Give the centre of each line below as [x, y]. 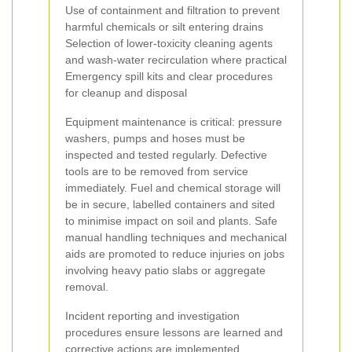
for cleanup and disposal [126, 93]
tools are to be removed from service [157, 171]
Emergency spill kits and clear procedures [169, 76]
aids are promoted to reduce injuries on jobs [175, 254]
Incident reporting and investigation [152, 316]
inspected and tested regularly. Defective [166, 155]
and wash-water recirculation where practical [176, 60]
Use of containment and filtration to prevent [172, 10]
